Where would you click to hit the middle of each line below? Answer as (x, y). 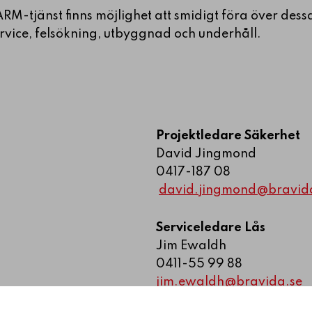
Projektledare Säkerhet (228, 135)
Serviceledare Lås (211, 227)
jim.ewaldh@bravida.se (229, 282)
